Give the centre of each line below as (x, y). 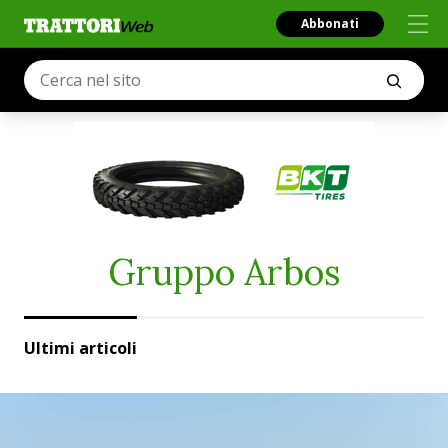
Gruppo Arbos (224, 272)
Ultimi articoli (80, 348)
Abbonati (330, 23)
